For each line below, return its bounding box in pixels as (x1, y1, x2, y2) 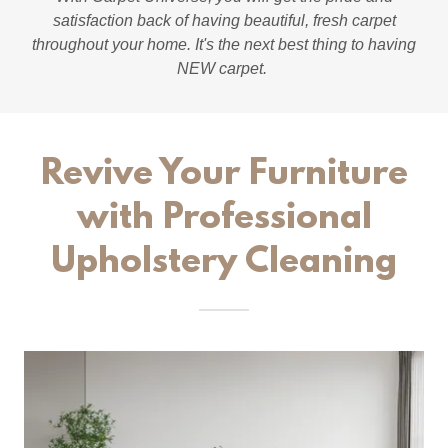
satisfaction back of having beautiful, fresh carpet (52, 11, 396, 29)
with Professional (76, 198, 372, 239)
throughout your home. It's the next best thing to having (32, 35, 416, 53)
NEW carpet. (177, 59, 271, 77)
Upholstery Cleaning (51, 242, 397, 283)
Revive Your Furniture (40, 154, 408, 195)
